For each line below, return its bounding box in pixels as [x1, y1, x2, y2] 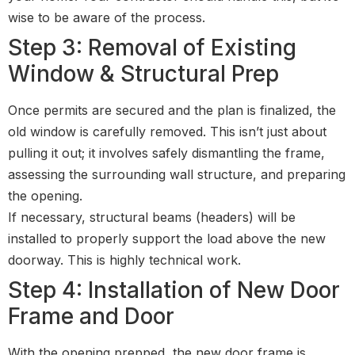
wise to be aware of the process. [8, 9, 205, 25]
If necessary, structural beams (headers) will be [8, 208, 296, 225]
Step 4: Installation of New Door [8, 276, 340, 303]
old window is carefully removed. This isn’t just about [8, 123, 326, 139]
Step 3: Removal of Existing [8, 33, 296, 61]
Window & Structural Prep [8, 59, 279, 87]
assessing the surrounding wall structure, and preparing [8, 166, 345, 182]
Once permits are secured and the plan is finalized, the [8, 101, 336, 118]
